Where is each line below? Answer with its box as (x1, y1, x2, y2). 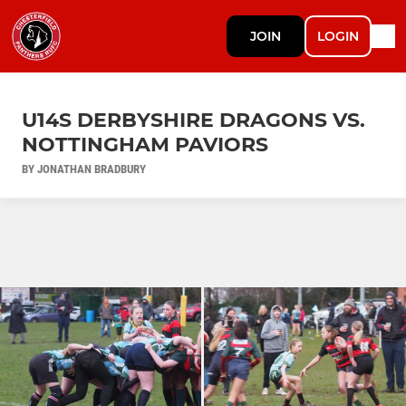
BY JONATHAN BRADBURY (22, 161, 146, 176)
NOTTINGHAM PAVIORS (22, 131, 268, 157)
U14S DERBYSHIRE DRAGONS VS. (22, 107, 365, 132)
